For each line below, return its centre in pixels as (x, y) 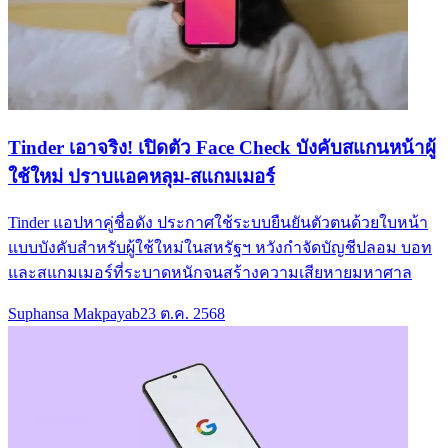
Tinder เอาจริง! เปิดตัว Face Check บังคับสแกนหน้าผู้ (222, 147)
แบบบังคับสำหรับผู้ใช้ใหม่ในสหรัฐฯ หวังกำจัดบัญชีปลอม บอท (220, 247)
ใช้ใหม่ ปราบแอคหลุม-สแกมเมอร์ (141, 176)
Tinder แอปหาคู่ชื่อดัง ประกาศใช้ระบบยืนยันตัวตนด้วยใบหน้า (218, 222)
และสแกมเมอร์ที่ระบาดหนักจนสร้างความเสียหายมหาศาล (210, 272)
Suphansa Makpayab (74, 313)
